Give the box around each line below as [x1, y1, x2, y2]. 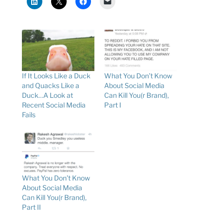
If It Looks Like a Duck [21, 72, 91, 80]
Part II [21, 202, 41, 211]
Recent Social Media [21, 101, 86, 109]
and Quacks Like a [21, 81, 79, 90]
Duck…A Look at [21, 91, 73, 100]
